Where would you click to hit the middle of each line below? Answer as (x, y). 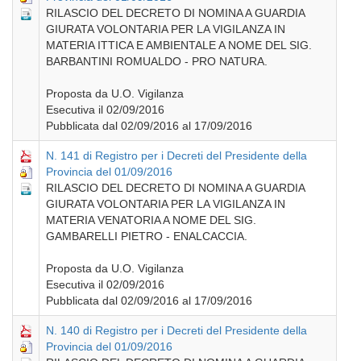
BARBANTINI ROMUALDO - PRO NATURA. (157, 61)
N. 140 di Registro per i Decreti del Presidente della (176, 330)
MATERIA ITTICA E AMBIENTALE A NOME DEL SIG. (179, 45)
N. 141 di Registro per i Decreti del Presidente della (176, 155)
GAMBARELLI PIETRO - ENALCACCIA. (147, 236)
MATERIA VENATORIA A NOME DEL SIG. (151, 220)
